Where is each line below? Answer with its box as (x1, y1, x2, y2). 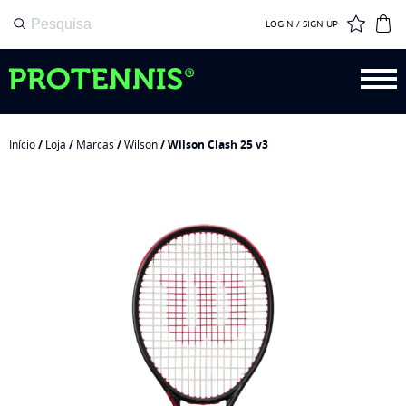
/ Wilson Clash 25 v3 (158, 137, 268, 152)
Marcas (76, 137, 114, 151)
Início (9, 137, 35, 151)
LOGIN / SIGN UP (266, 18, 338, 30)
